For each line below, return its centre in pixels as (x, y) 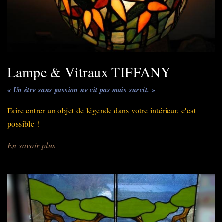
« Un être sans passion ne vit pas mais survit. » (82, 90)
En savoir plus (31, 145)
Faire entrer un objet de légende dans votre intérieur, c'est (102, 111)
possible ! (24, 124)
